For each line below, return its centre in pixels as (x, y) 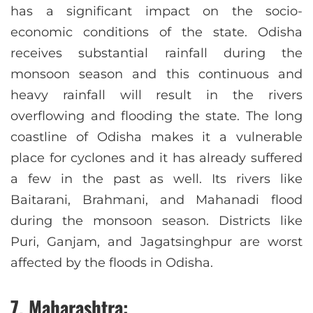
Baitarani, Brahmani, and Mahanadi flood (156, 200)
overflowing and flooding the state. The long (156, 116)
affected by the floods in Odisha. (112, 263)
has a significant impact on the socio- (156, 12)
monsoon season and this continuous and (156, 74)
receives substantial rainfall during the (156, 53)
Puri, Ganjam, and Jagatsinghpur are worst (156, 242)
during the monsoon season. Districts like (156, 221)
